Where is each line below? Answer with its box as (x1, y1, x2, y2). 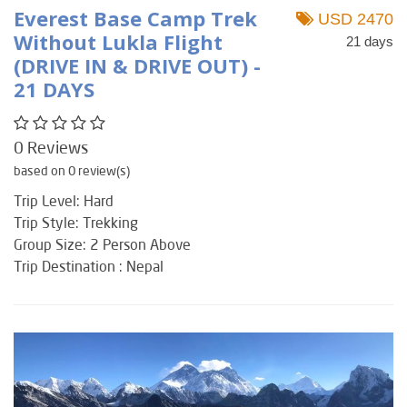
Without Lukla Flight (14, 27, 223, 55)
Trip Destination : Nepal (14, 256, 164, 274)
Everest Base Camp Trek (14, 4, 257, 32)
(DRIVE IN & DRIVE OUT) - (14, 51, 261, 79)
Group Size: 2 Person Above (14, 234, 191, 253)
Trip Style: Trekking (14, 213, 138, 231)
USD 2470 (313, 9, 393, 28)
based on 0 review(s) (14, 162, 130, 178)
